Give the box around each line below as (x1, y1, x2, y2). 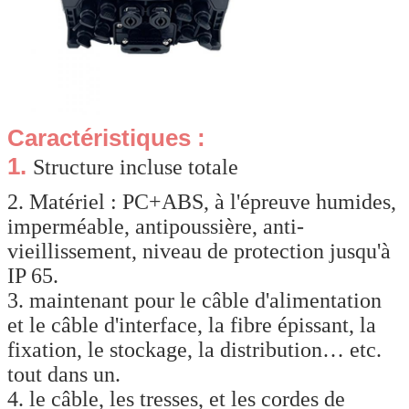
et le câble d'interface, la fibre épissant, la (7, 312, 376, 337)
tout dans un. (7, 362, 121, 386)
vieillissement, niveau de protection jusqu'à (7, 238, 391, 263)
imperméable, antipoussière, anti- (7, 214, 304, 238)
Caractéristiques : (7, 123, 205, 152)
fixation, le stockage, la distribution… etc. (7, 337, 382, 362)
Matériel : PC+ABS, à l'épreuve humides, (29, 189, 396, 214)
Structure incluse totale (33, 154, 238, 179)
